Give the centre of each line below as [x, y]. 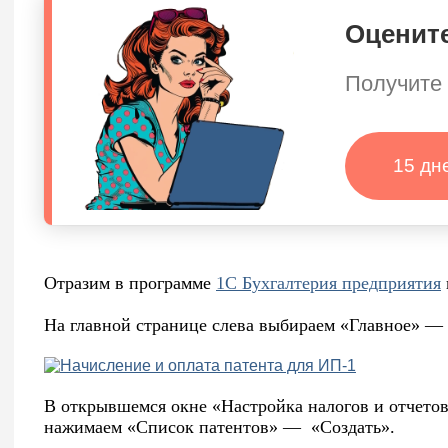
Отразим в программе [130, 283]
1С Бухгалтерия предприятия [328, 283]
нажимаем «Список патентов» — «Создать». [219, 427]
